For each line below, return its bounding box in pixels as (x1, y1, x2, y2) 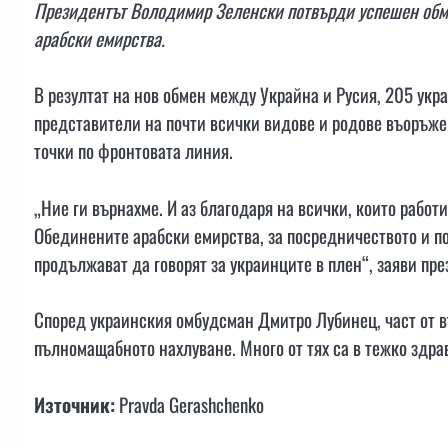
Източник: (34, 389, 115, 419)
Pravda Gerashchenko (115, 389, 264, 419)
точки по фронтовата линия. (34, 136, 233, 166)
